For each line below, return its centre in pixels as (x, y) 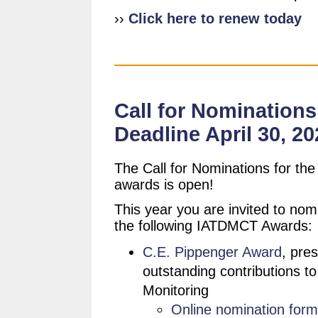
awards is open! (164, 185)
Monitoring (176, 290)
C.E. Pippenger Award (212, 252)
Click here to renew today (215, 18)
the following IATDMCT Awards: (213, 226)
